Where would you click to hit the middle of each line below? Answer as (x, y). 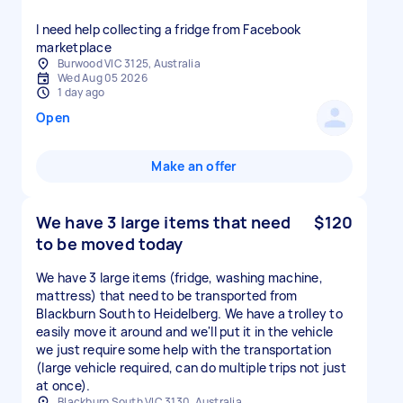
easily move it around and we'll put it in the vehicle (185, 331)
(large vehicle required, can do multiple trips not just (191, 367)
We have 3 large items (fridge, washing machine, (179, 278)
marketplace (74, 47)
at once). (63, 385)
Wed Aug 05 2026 (103, 78)
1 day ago (81, 92)
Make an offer (194, 166)
